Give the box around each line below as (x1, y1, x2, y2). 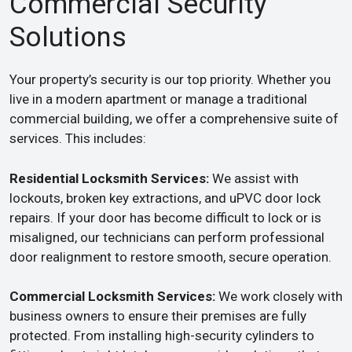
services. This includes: (9, 130, 146, 146)
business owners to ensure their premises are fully (9, 307, 306, 324)
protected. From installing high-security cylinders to (9, 327, 314, 343)
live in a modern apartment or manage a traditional (9, 91, 307, 107)
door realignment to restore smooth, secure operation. (9, 248, 332, 265)
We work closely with (215, 288, 343, 304)
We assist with (209, 170, 299, 186)
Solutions (9, 21, 126, 53)
